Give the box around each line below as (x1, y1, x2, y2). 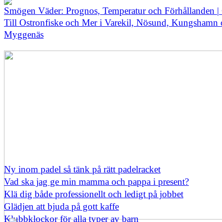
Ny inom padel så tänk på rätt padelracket (4, 164, 161, 174)
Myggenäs (4, 29, 44, 40)
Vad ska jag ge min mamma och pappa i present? (4, 176, 189, 187)
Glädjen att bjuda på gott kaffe (4, 201, 119, 212)
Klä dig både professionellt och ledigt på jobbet (4, 188, 183, 199)
